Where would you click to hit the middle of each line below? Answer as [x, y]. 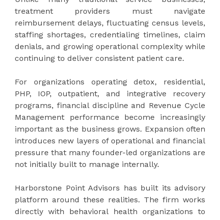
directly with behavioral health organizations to [110, 211]
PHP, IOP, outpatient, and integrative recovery [110, 93]
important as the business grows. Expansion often [110, 129]
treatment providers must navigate [110, 11]
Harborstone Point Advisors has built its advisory [110, 188]
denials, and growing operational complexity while [110, 46]
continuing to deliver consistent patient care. [99, 58]
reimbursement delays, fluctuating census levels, [110, 23]
